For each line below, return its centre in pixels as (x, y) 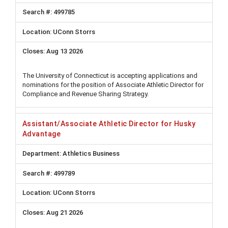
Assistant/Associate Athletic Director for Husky (109, 123)
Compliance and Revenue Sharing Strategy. (85, 94)
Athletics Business (90, 154)
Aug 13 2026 (65, 51)
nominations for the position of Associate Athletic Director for (113, 85)
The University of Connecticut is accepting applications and (110, 76)
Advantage (42, 134)
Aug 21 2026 (65, 212)
